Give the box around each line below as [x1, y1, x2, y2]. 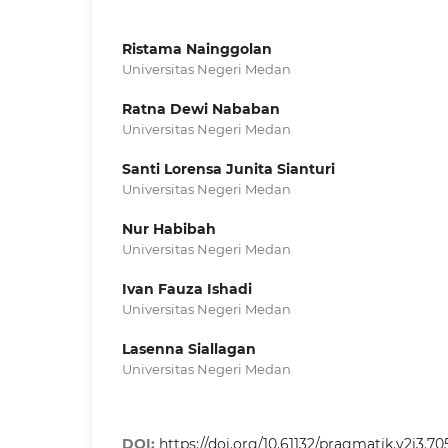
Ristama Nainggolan [122, 39, 272, 58]
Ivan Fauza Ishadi [122, 279, 252, 298]
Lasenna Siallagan [122, 339, 256, 358]
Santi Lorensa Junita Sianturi [122, 159, 335, 178]
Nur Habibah [122, 219, 216, 238]
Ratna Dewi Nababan [122, 99, 280, 118]
